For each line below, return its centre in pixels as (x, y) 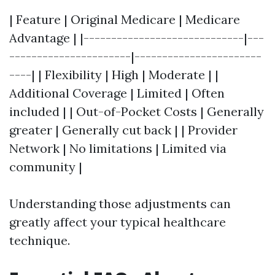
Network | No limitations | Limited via (118, 148)
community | (46, 167)
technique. (40, 240)
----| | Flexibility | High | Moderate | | (114, 75)
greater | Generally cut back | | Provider (123, 130)
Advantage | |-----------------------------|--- (137, 38)
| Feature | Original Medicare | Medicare (125, 19)
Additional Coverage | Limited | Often (117, 93)
